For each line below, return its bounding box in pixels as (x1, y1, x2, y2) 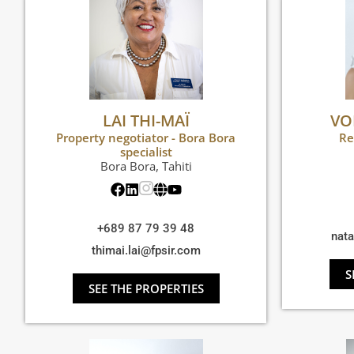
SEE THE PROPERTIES (88, 281, 204, 297)
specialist (119, 144, 172, 160)
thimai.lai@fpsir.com (91, 243, 201, 258)
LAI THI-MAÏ (102, 110, 190, 132)
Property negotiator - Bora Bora (56, 130, 235, 146)
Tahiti (161, 158, 192, 175)
